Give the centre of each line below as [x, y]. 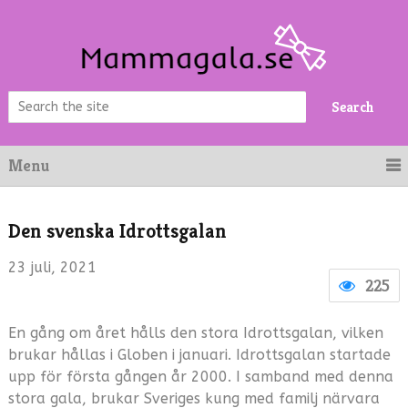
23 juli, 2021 [52, 267]
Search [352, 107]
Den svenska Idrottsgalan [117, 231]
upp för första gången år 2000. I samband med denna [200, 377]
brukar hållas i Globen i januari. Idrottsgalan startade [199, 355]
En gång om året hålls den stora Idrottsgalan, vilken [195, 333]
